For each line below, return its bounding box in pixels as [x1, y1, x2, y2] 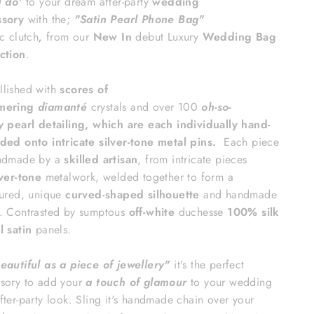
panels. [35, 221, 75, 238]
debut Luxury [135, 29, 203, 46]
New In [93, 29, 136, 46]
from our [46, 29, 93, 46]
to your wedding [186, 274, 273, 291]
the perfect [191, 257, 245, 273]
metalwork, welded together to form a [41, 169, 234, 186]
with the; [24, 11, 74, 28]
